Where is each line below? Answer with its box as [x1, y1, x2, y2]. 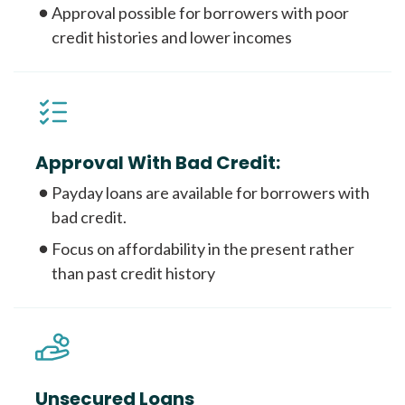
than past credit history [52, 263, 215, 284]
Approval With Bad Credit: [35, 150, 280, 176]
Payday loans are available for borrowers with [52, 183, 370, 203]
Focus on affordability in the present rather [52, 239, 354, 259]
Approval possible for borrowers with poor [52, 3, 349, 24]
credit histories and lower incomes [52, 27, 292, 48]
